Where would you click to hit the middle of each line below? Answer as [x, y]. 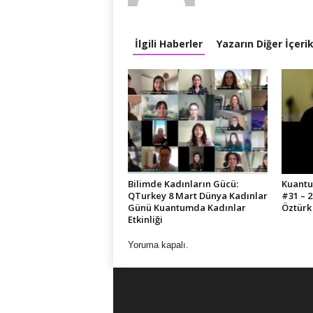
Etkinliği [145, 219]
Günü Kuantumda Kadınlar [187, 208]
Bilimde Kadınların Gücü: [183, 184]
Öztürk [296, 208]
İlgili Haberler [168, 44]
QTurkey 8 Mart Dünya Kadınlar [197, 196]
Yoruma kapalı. [158, 245]
